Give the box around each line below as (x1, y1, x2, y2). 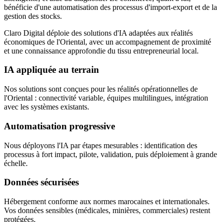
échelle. (4, 159, 28, 167)
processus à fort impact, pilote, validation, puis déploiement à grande (4, 150, 217, 159)
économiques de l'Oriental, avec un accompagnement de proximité (4, 37, 211, 46)
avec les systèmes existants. (4, 103, 89, 111)
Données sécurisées (4, 177, 79, 188)
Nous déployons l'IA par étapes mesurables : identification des (4, 141, 197, 150)
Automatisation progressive (4, 120, 115, 131)
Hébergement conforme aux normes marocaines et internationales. (4, 197, 210, 206)
